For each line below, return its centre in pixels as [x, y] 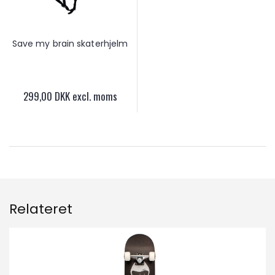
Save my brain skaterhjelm [70, 43]
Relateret [41, 209]
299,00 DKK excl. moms [70, 96]
